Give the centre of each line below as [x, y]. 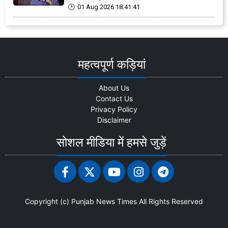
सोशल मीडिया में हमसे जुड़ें [111, 143]
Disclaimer [114, 120]
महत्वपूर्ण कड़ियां [111, 65]
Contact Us [114, 99]
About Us [114, 88]
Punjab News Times [104, 202]
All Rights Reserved [170, 202]
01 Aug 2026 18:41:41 [109, 7]
